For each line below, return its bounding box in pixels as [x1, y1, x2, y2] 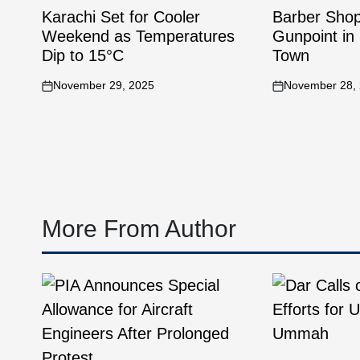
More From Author [42, 215, 236, 242]
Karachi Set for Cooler [42, 8, 200, 26]
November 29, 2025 [53, 79, 154, 92]
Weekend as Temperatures [42, 27, 235, 45]
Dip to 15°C [42, 47, 124, 64]
